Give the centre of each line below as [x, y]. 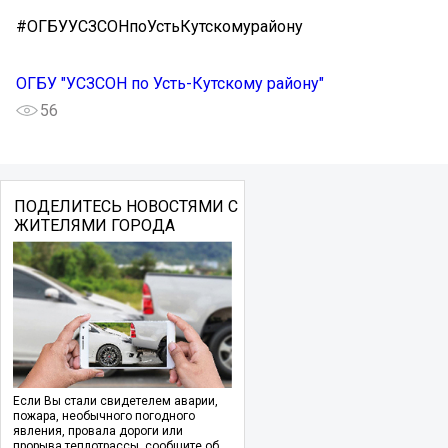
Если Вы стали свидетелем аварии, [115, 401]
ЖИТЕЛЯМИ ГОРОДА [94, 226]
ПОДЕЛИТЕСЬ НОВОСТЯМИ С [125, 207]
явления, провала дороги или [98, 431]
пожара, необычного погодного [104, 416]
